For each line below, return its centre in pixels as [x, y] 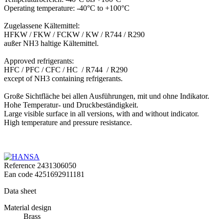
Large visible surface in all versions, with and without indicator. [101, 113]
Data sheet [20, 191]
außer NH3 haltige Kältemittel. [51, 43]
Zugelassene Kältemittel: [42, 25]
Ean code [19, 174]
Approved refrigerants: [39, 61]
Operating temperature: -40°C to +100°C [67, 8]
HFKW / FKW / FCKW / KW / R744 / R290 [74, 34]
